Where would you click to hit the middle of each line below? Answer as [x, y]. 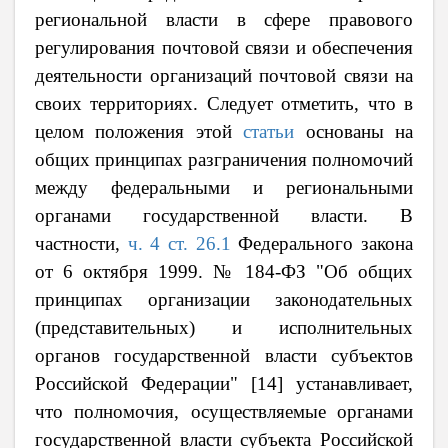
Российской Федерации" [136, 383]
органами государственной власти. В [224, 215]
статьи [269, 131]
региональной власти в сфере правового [224, 19]
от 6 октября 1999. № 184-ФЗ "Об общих [224, 271]
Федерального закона [322, 243]
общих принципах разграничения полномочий [224, 159]
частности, [81, 243]
